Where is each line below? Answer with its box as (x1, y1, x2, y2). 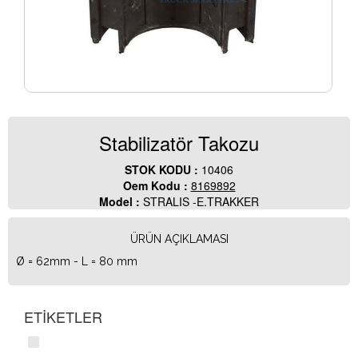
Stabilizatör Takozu (99, 129, 259, 157)
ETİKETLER (24, 306, 102, 328)
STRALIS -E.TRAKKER (143, 193, 259, 210)
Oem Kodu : (122, 177, 191, 194)
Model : (99, 193, 143, 210)
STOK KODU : (125, 161, 201, 178)
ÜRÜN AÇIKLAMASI (129, 233, 229, 246)
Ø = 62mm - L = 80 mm (16, 255, 137, 268)
